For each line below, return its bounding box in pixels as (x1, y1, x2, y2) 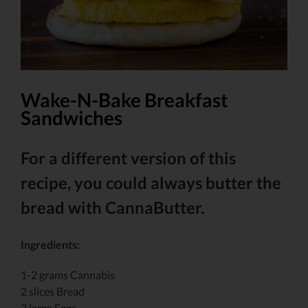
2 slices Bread (21, 285, 85, 298)
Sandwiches (21, 106, 122, 129)
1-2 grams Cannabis (21, 268, 115, 281)
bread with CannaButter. (21, 197, 204, 217)
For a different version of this (21, 148, 236, 168)
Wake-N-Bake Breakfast (21, 88, 228, 111)
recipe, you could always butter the (21, 173, 281, 192)
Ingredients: (21, 238, 80, 251)
